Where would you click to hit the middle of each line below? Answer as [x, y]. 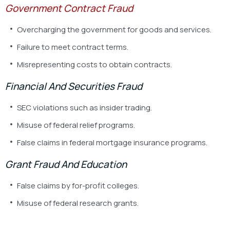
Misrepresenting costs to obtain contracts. [94, 64]
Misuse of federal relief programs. [76, 125]
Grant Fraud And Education [66, 164]
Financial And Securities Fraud [74, 86]
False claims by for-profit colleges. [78, 185]
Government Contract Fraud [69, 8]
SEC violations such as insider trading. [84, 107]
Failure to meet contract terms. [73, 47]
